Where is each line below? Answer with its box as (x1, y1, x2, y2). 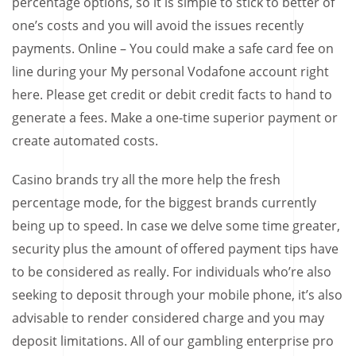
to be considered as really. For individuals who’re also (12, 262, 331, 281)
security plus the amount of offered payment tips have (12, 239, 339, 257)
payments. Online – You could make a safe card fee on (12, 39, 334, 57)
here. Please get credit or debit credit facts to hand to (12, 85, 332, 103)
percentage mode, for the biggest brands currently (12, 193, 316, 211)
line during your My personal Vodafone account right (12, 62, 329, 80)
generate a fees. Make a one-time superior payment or (12, 108, 338, 126)
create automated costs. (12, 131, 158, 149)
